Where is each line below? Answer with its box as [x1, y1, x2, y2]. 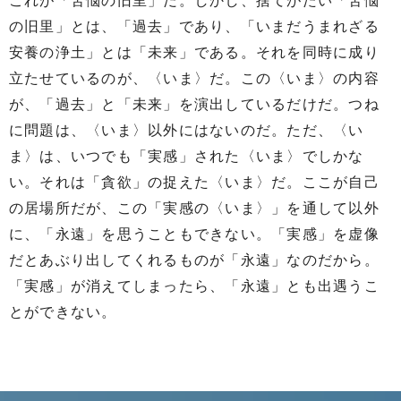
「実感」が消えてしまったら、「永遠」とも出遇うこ [9, 278, 380, 294]
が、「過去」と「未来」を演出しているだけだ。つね [9, 97, 380, 112]
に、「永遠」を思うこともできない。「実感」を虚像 [9, 226, 380, 242]
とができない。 [9, 304, 117, 320]
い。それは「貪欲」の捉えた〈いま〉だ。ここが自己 [9, 175, 380, 190]
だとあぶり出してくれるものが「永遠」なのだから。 [9, 252, 380, 268]
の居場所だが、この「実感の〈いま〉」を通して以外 [9, 200, 380, 216]
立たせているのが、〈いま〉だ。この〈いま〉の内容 [9, 71, 380, 86]
